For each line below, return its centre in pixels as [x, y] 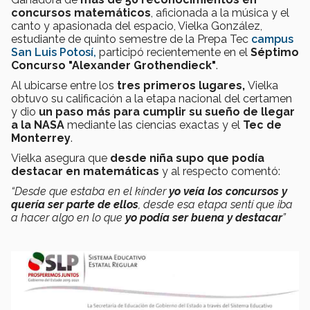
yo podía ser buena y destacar [204, 217]
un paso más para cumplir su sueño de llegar [167, 111]
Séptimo [275, 52]
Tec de [262, 125]
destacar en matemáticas [85, 171]
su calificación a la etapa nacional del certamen [172, 98]
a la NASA [38, 125]
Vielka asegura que [61, 158]
